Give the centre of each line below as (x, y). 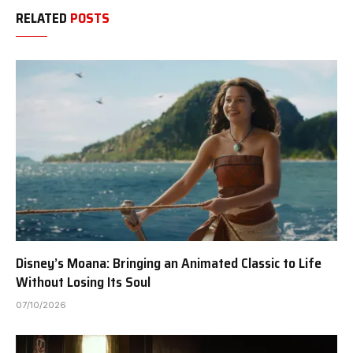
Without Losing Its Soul (83, 282)
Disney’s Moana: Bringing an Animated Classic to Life (169, 263)
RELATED (43, 19)
